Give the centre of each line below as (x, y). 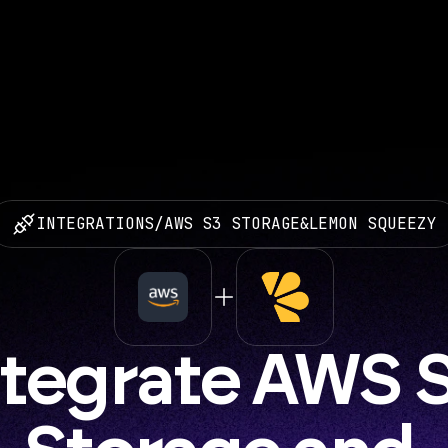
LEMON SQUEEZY (372, 223)
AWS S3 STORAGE (232, 223)
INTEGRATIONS (95, 223)
